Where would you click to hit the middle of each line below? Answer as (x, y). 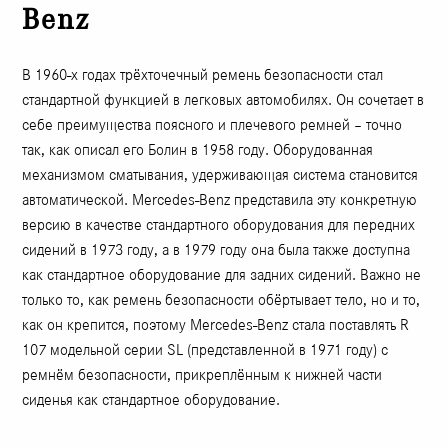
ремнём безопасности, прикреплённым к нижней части (202, 375)
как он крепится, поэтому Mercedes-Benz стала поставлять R (216, 325)
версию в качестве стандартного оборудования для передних (219, 225)
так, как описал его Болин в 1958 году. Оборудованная (198, 150)
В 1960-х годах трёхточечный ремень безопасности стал (203, 75)
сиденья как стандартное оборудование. (151, 400)
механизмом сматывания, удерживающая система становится (220, 175)
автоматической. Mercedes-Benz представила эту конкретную (220, 200)
